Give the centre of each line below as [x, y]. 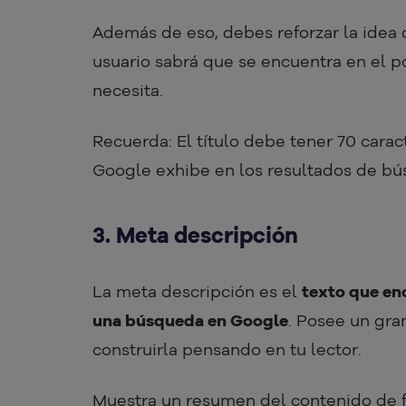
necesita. [128, 91]
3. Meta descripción [195, 235]
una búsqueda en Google [190, 321]
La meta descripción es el [197, 292]
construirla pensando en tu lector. [227, 350]
